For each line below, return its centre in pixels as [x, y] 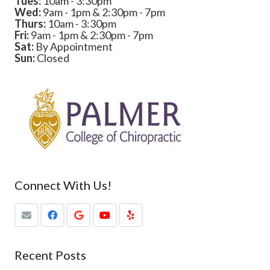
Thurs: [30, 23]
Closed [52, 58]
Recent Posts [50, 255]
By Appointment [73, 46]
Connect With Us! [63, 185]
